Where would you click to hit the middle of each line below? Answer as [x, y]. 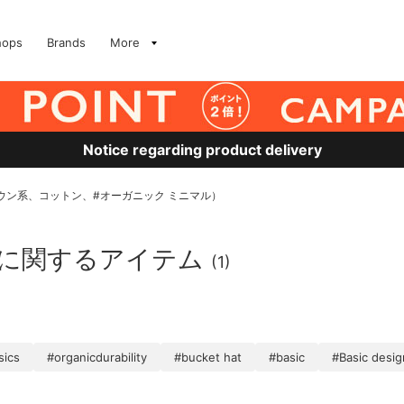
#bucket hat [208, 357]
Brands [66, 42]
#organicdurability [97, 357]
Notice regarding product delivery [202, 150]
